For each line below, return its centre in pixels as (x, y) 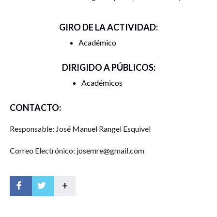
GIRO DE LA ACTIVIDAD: (108, 27)
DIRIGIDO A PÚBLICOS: (108, 68)
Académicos (102, 83)
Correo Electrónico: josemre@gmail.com (77, 151)
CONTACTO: (35, 108)
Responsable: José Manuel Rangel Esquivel (80, 129)
